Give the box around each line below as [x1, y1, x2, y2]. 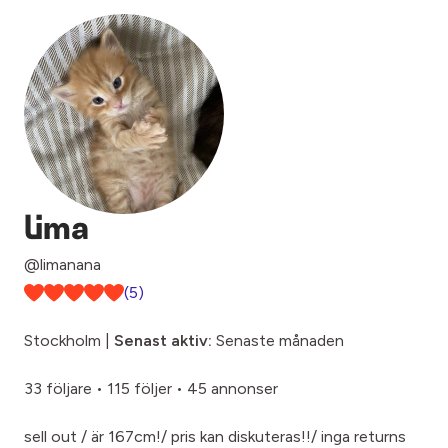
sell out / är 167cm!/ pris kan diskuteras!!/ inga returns [24, 427, 406, 446]
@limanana [24, 255, 101, 274]
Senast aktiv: [114, 331, 212, 350]
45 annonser [187, 379, 278, 398]
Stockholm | [24, 331, 114, 350]
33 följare [24, 379, 92, 398]
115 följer [107, 379, 172, 398]
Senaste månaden [212, 331, 344, 350]
